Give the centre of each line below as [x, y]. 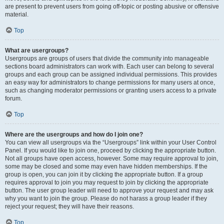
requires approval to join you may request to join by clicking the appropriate [107, 182]
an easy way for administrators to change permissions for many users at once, [110, 82]
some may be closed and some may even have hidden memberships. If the [106, 166]
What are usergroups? [37, 50]
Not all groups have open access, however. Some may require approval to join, [111, 158]
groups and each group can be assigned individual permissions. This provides [111, 74]
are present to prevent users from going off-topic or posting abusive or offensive [112, 6]
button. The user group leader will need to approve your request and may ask [109, 190]
